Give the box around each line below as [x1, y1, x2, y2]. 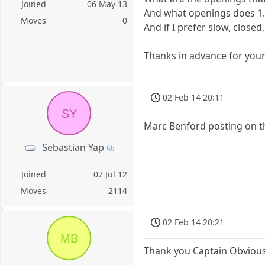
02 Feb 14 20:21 [163, 216, 225, 228]
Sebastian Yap [42, 140, 105, 154]
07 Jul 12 [93, 168, 128, 180]
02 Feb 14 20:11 [163, 91, 225, 103]
